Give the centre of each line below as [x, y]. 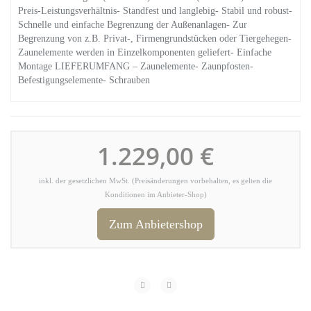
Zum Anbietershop [155, 224]
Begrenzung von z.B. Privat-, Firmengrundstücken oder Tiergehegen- [155, 39]
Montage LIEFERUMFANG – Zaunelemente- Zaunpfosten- [136, 66]
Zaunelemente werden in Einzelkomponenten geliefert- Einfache [145, 52]
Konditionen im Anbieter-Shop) [155, 195]
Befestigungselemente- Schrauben [84, 80]
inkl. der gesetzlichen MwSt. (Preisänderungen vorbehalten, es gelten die [155, 181]
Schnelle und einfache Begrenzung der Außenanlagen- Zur [133, 25]
